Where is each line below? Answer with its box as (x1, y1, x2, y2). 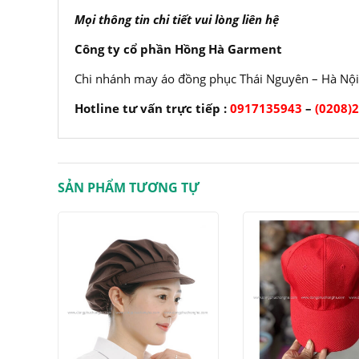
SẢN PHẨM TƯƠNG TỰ (58, 179, 200, 196)
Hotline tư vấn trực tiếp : (75, 100, 230, 116)
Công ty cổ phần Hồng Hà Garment (75, 41, 282, 57)
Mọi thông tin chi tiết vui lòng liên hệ (75, 11, 279, 27)
